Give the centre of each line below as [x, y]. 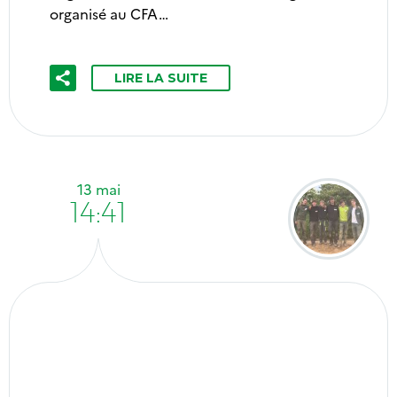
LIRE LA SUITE [161, 78]
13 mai [98, 189]
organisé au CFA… [109, 13]
